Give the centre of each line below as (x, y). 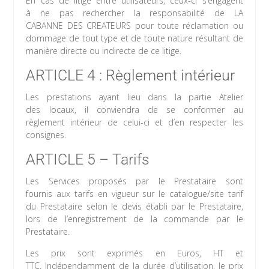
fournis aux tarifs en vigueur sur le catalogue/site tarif (134, 194)
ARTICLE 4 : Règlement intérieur (131, 76)
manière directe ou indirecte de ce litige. (104, 51)
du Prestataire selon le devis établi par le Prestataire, (134, 207)
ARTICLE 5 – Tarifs (88, 160)
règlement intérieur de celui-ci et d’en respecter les (134, 122)
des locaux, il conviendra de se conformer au (134, 110)
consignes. (46, 135)
